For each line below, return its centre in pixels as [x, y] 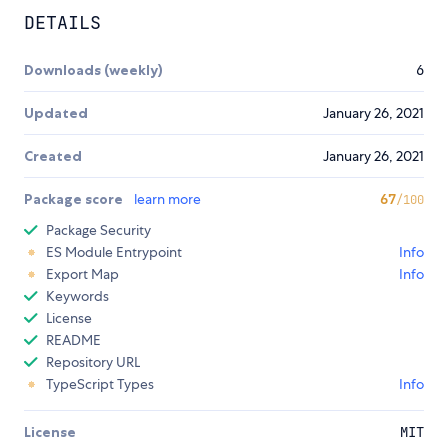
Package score [75, 199]
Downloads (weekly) [93, 70]
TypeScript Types [100, 384]
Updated [56, 113]
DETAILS [62, 23]
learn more [167, 199]
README [73, 340]
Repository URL [93, 362]
